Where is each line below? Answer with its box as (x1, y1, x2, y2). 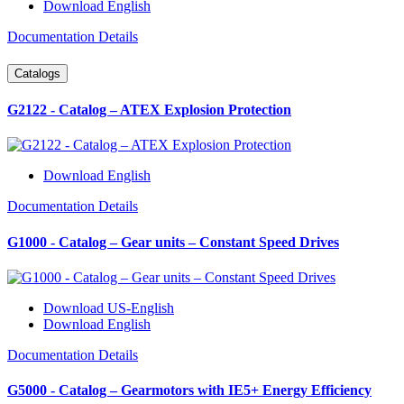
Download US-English (43, 299, 174, 316)
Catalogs (14, 66, 60, 80)
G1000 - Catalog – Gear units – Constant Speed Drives (7, 234, 339, 250)
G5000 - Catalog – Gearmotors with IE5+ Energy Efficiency (7, 382, 372, 399)
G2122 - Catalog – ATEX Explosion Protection (7, 102, 291, 118)
